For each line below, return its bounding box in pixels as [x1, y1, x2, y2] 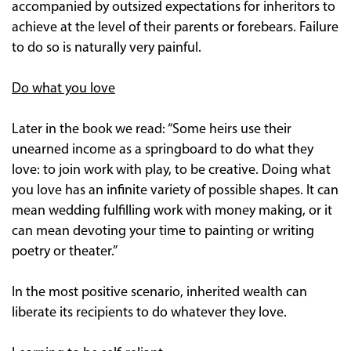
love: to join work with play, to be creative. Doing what [12, 162, 331, 178]
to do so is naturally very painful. [12, 40, 201, 56]
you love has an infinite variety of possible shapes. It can [12, 183, 338, 198]
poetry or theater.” [12, 244, 118, 259]
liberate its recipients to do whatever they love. [12, 305, 287, 320]
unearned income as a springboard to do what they [12, 142, 313, 157]
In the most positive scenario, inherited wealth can [12, 284, 307, 300]
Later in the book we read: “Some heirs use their [12, 121, 291, 137]
